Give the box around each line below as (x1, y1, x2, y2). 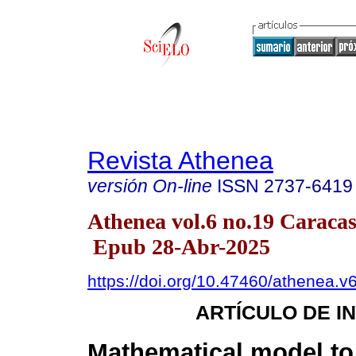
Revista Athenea (87, 146, 273, 175)
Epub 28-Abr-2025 (87, 234, 270, 259)
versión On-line (87, 176, 212, 196)
